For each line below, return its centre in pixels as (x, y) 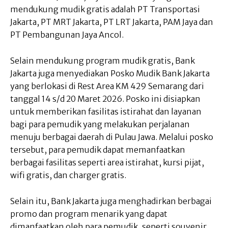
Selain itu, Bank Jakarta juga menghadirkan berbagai (111, 201)
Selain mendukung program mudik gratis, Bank (103, 61)
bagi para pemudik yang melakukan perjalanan (100, 124)
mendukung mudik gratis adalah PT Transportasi (105, 9)
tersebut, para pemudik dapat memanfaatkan (98, 150)
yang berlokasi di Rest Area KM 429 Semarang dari (107, 86)
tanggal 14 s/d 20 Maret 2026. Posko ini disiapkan (105, 99)
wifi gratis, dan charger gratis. (68, 175)
